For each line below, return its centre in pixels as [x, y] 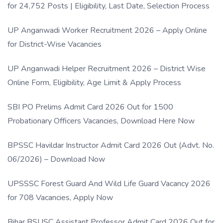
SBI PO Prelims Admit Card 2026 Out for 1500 [90, 107]
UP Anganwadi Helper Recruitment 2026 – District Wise [107, 69]
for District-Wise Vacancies [55, 45]
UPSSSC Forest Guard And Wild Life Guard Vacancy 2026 [109, 184]
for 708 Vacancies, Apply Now [60, 198]
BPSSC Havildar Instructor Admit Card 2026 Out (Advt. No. [111, 146]
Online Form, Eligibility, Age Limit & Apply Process [94, 83]
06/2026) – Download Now [56, 160]
